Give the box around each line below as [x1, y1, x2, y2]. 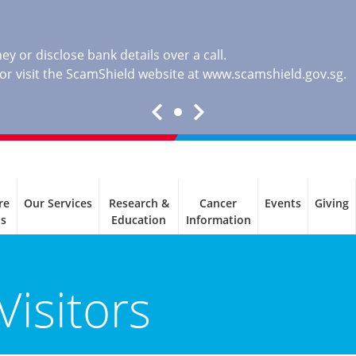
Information [185, 212, 251, 227]
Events [265, 195, 301, 211]
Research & [108, 195, 169, 211]
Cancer [199, 195, 237, 211]
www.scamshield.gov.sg [203, 65, 343, 83]
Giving [315, 195, 349, 211]
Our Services [24, 195, 92, 211]
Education [111, 212, 166, 227]
